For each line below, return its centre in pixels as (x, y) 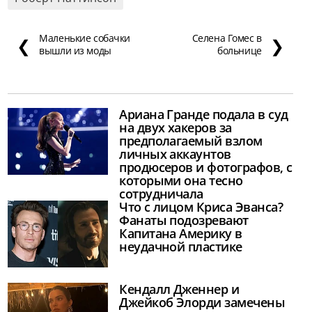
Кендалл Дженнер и (179, 289)
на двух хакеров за (175, 127)
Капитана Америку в (181, 233)
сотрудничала (161, 193)
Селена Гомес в (227, 38)
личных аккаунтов (175, 154)
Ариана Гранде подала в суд (204, 114)
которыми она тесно (181, 180)
